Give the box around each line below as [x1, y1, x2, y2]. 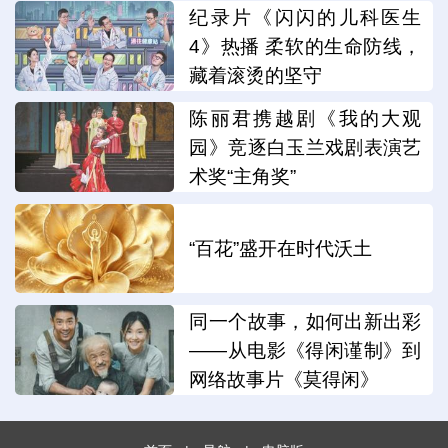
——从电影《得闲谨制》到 [189, 340, 422, 362]
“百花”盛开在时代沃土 [189, 237, 373, 259]
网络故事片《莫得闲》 [189, 369, 380, 391]
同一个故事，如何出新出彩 [189, 311, 422, 333]
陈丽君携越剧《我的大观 [189, 108, 422, 130]
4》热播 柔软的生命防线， [189, 36, 422, 58]
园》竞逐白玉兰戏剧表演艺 [189, 137, 422, 159]
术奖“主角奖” [189, 166, 297, 188]
